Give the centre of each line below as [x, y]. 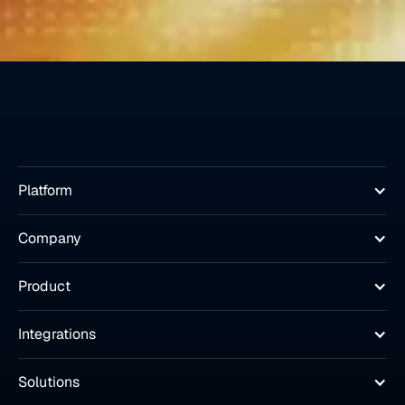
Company [50, 239]
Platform [45, 191]
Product [44, 287]
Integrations [57, 334]
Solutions [49, 382]
